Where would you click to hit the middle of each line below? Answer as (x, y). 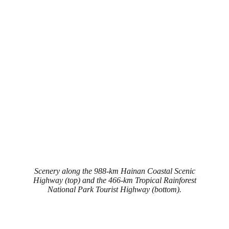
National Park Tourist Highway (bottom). (114, 189)
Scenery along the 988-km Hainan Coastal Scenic (114, 171)
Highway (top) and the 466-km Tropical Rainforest (114, 180)
